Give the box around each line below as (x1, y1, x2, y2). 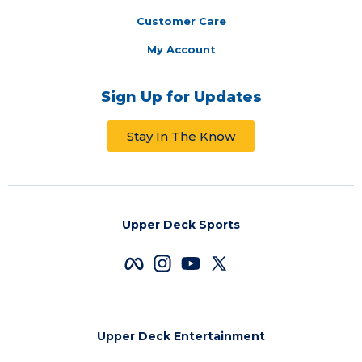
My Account (146, 43, 216, 56)
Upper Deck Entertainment (97, 329, 265, 343)
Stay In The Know (127, 128, 235, 144)
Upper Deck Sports (122, 217, 240, 232)
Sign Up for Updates (100, 88, 262, 106)
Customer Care (136, 15, 226, 27)
